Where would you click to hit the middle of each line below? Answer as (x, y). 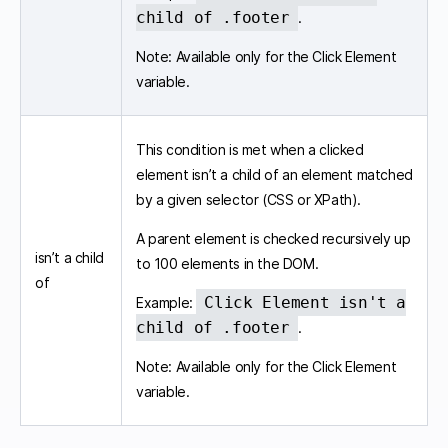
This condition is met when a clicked (250, 149)
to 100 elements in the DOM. (227, 263)
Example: (166, 302)
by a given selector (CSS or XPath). (248, 199)
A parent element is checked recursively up (273, 238)
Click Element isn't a (305, 302)
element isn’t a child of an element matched (274, 174)
